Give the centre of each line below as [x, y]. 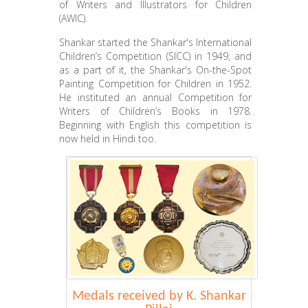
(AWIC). [74, 18]
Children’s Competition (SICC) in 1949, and [156, 56]
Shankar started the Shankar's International [156, 42]
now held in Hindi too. [108, 139]
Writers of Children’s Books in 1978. [156, 111]
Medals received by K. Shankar [159, 296]
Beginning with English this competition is [156, 125]
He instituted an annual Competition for [156, 97]
